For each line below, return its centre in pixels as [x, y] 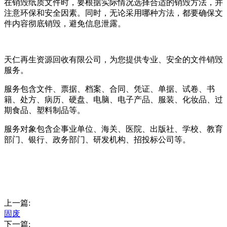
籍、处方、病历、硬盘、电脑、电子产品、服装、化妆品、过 [113, 100]
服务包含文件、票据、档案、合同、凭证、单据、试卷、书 [109, 89]
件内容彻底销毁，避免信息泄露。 [65, 24]
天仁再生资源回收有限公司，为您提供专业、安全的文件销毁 [113, 60]
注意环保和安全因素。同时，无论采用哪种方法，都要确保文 [113, 13]
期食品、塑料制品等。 [45, 110]
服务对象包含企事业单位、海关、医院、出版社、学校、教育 [113, 129]
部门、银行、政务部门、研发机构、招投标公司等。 [97, 140]
